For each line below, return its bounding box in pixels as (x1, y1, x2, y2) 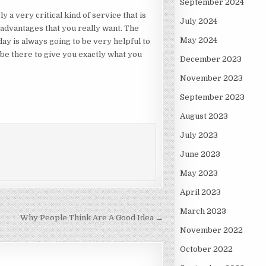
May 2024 (179, 36, 217, 45)
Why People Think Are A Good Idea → (20, 213, 164, 222)
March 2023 (179, 207, 226, 216)
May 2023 (179, 169, 218, 178)
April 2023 (179, 188, 221, 197)
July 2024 (179, 17, 217, 26)
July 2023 (179, 131, 218, 140)
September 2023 (179, 93, 245, 102)
